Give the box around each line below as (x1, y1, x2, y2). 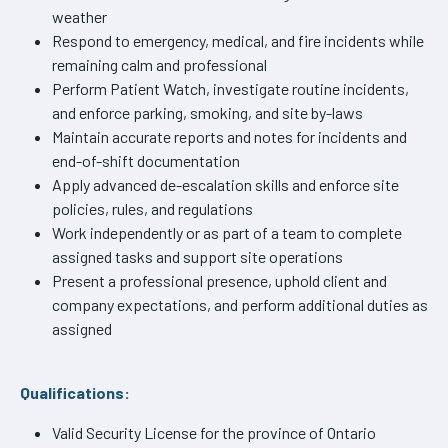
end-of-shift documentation (52, 150, 240, 170)
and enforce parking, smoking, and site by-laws (52, 102, 363, 122)
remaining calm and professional (52, 54, 267, 74)
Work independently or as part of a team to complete (52, 222, 402, 242)
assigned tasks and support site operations (52, 246, 343, 266)
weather (52, 6, 107, 26)
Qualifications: (20, 382, 130, 402)
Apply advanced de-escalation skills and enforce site (52, 174, 399, 194)
